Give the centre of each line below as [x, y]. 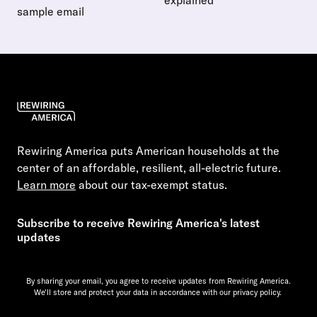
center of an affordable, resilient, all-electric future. [149, 167]
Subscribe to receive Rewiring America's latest [138, 223]
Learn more [46, 184]
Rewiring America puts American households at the [148, 150]
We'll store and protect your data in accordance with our [132, 292]
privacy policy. [257, 292]
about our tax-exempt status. [151, 184]
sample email [51, 11]
